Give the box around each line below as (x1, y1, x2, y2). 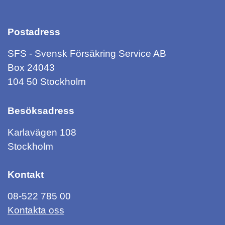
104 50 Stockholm (8, 76, 86, 87)
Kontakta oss (8, 205, 64, 215)
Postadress (8, 27, 60, 37)
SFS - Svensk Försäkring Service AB (8, 48, 166, 59)
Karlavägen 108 (8, 127, 76, 138)
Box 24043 (8, 62, 55, 73)
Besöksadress (8, 105, 74, 116)
